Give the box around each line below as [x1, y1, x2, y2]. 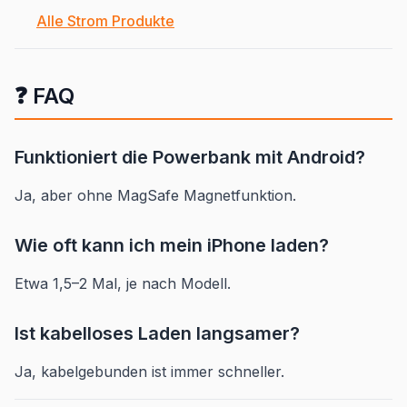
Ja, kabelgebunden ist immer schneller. [15, 362, 284, 381]
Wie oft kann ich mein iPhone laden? [15, 233, 329, 256]
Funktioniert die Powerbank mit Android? [15, 145, 365, 168]
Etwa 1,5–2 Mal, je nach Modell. [15, 273, 231, 293]
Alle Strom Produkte [36, 11, 174, 30]
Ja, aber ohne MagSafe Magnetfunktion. [15, 185, 296, 204]
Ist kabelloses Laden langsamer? [15, 322, 300, 344]
